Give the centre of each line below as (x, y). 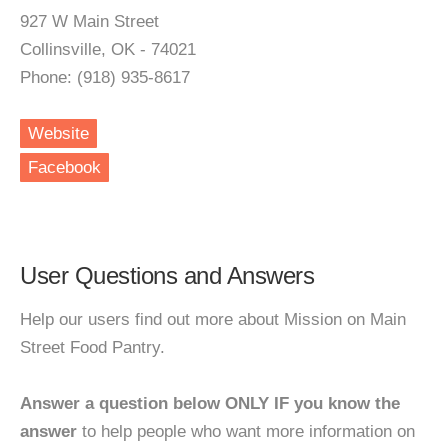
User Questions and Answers (167, 275)
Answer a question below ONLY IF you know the (210, 403)
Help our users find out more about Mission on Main (213, 319)
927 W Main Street (89, 21)
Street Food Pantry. (92, 347)
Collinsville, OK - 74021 (108, 49)
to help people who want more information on (246, 431)
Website (58, 133)
